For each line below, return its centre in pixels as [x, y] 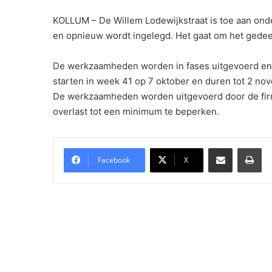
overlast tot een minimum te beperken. [136, 111]
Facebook [114, 160]
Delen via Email [242, 148]
